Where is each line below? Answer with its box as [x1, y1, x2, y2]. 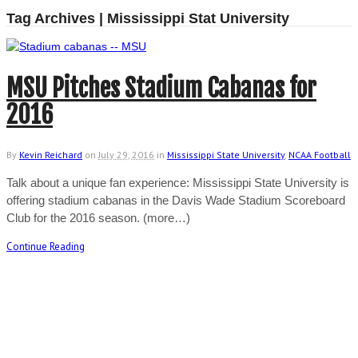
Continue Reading [6, 239, 85, 253]
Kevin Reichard [19, 148, 82, 161]
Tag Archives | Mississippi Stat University [6, 10, 289, 26]
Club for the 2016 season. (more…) [6, 210, 190, 225]
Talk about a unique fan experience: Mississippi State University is [6, 175, 349, 189]
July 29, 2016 [98, 148, 154, 161]
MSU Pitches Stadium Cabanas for [6, 73, 316, 103]
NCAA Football [288, 148, 351, 161]
